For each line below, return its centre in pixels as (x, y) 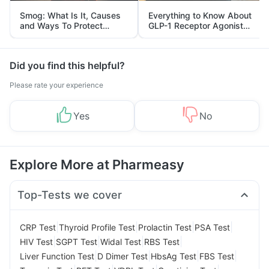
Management (176, 46)
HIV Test (36, 241)
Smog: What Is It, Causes (70, 15)
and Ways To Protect (61, 26)
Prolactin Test (165, 227)
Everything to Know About (200, 15)
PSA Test (212, 227)
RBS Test (162, 241)
